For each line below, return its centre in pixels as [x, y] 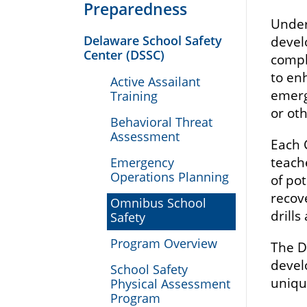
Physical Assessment [170, 284]
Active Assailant [155, 82]
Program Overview [163, 244]
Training [134, 96]
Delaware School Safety [153, 41]
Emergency [142, 163]
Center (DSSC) [124, 55]
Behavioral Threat [161, 122]
